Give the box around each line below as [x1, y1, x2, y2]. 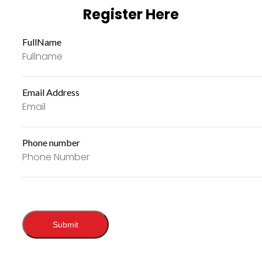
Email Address [22, 86, 80, 98]
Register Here [83, 4, 179, 24]
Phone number [22, 136, 80, 148]
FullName [22, 36, 61, 47]
